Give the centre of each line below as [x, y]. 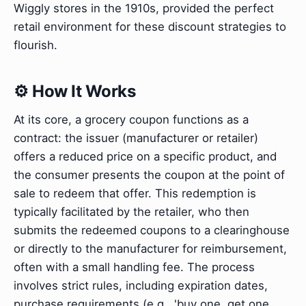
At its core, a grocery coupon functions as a [131, 119]
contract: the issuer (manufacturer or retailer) [136, 138]
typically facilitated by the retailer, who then [131, 211]
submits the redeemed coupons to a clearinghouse [152, 230]
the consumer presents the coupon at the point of [149, 175]
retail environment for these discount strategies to [150, 26]
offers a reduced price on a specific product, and [145, 156]
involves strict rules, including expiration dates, [141, 285]
